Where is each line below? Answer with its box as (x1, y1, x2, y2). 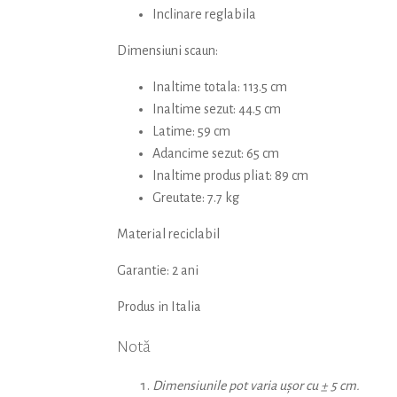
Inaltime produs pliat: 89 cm (152, 168, 308, 183)
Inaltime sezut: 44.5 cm (152, 102, 281, 117)
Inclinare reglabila (152, 7, 256, 22)
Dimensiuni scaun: (117, 43, 218, 58)
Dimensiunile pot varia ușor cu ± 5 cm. (152, 378, 360, 393)
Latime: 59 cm (152, 124, 230, 139)
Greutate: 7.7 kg (152, 191, 239, 206)
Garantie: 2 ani (117, 263, 198, 278)
